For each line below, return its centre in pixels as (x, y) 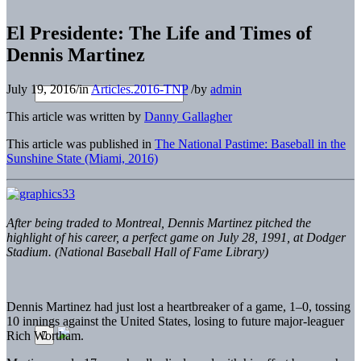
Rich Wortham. (45, 335)
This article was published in (81, 143)
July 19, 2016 (41, 89)
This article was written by (75, 116)
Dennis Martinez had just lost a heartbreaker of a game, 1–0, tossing (178, 306)
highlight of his (44, 237)
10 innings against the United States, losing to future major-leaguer (175, 321)
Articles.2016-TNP (139, 89)
